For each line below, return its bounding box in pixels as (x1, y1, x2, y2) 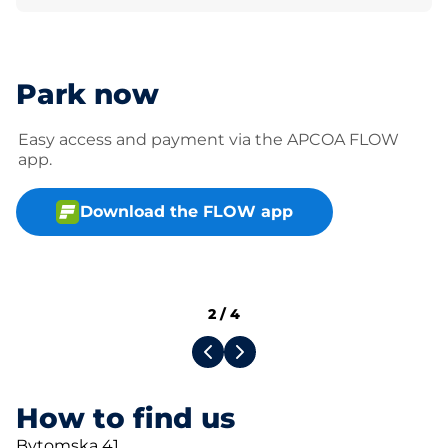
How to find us (16, 401, 235, 435)
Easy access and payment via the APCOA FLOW (18, 130, 399, 149)
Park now (16, 77, 159, 111)
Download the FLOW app (80, 202, 293, 221)
